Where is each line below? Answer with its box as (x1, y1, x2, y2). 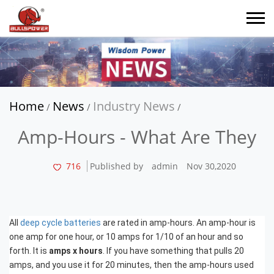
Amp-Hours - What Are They (18, 124, 256, 149)
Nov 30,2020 (186, 160, 236, 172)
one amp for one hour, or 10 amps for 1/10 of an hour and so (9, 231, 243, 242)
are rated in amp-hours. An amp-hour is (101, 217, 256, 228)
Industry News (93, 97, 175, 114)
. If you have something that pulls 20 (103, 245, 244, 256)
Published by (89, 160, 143, 172)
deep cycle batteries (20, 217, 101, 228)
